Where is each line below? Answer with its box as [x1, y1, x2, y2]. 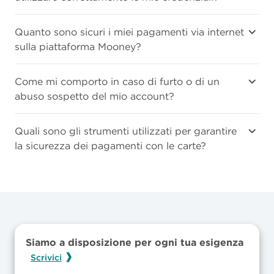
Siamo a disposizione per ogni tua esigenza [26, 236, 243, 248]
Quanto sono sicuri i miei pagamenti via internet [15, 26, 244, 38]
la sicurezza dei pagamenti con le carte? [15, 139, 206, 152]
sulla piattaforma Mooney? [15, 40, 141, 53]
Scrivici [31, 251, 62, 263]
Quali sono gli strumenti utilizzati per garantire [15, 125, 237, 137]
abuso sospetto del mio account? [15, 90, 174, 102]
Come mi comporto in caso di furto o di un [15, 75, 220, 87]
